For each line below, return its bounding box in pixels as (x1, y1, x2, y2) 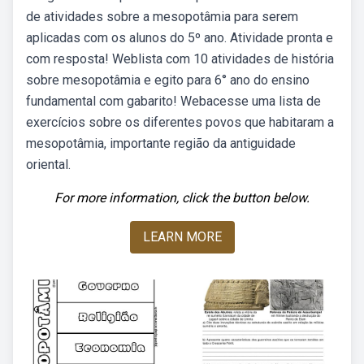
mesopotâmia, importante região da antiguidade (26, 136, 296, 151)
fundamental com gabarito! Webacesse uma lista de (26, 93, 321, 109)
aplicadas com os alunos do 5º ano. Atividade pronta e (26, 30, 333, 45)
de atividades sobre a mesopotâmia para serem (26, 9, 298, 24)
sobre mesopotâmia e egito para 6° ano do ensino (26, 72, 310, 88)
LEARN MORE (142, 229, 222, 245)
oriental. (26, 157, 71, 172)
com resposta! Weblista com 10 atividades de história (26, 51, 334, 67)
